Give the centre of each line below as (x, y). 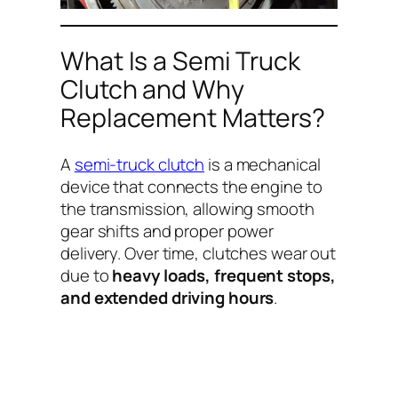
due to (87, 275)
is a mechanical (263, 164)
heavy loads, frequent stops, (224, 275)
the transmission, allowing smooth (187, 208)
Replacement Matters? (193, 118)
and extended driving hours (167, 297)
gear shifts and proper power (167, 231)
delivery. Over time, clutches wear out (199, 253)
